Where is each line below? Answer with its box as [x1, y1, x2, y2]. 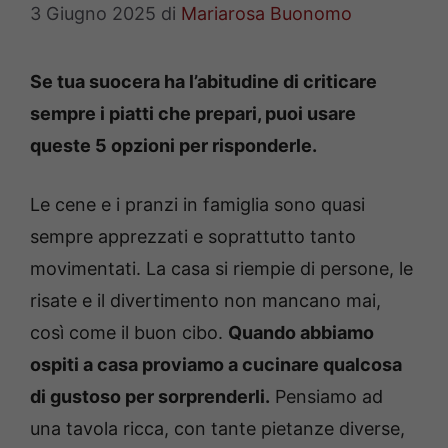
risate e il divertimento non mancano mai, [30, 290, 381, 312]
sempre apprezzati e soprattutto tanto [30, 226, 356, 248]
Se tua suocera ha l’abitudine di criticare [30, 71, 377, 93]
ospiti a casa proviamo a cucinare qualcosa [30, 354, 402, 376]
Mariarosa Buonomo [181, 3, 352, 25]
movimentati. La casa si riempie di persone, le [30, 258, 413, 280]
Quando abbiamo [228, 322, 374, 344]
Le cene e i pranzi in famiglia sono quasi [30, 194, 365, 216]
